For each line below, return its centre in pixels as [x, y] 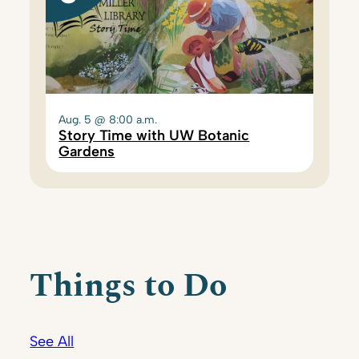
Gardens [87, 152]
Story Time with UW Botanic [154, 136]
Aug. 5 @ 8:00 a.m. [108, 120]
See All [52, 342]
